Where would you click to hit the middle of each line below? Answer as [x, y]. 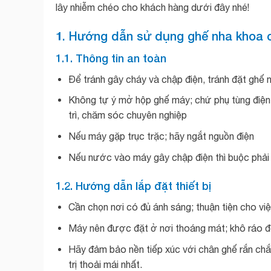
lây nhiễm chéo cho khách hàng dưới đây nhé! [152, 8]
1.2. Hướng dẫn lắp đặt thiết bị [133, 186]
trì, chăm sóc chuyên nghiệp [127, 115]
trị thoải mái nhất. [105, 264]
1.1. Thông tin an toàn [111, 58]
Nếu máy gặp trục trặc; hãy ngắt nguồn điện [161, 136]
